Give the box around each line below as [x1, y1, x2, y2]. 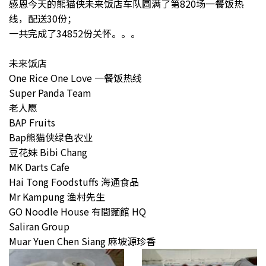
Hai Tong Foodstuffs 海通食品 [9, 174, 139, 189]
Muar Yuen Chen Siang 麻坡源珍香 [9, 233, 156, 248]
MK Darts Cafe [9, 159, 69, 174]
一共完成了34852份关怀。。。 [9, 26, 140, 40]
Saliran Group [9, 218, 69, 233]
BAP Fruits [9, 115, 55, 129]
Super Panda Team [9, 85, 91, 100]
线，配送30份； [9, 11, 77, 26]
